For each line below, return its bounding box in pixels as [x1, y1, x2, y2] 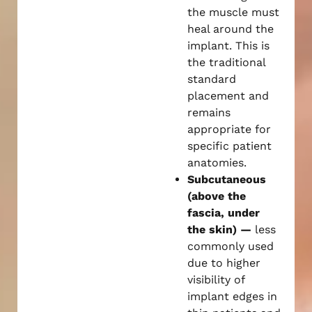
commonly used [187, 239, 274, 253]
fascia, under [187, 205, 260, 219]
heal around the [187, 22, 274, 36]
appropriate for [187, 122, 271, 136]
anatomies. [187, 155, 247, 169]
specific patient [187, 139, 272, 153]
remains [187, 105, 231, 119]
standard [187, 72, 236, 86]
